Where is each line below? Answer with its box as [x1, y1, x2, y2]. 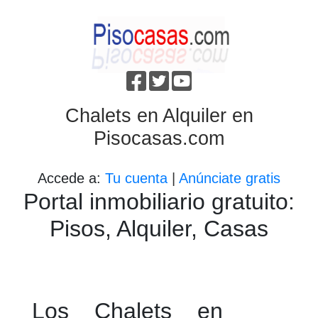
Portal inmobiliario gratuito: [23, 189, 295, 214]
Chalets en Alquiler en [65, 104, 253, 126]
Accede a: [38, 170, 105, 186]
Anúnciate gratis [179, 170, 280, 186]
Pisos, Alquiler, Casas [50, 216, 268, 241]
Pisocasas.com [94, 127, 224, 149]
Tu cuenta [105, 170, 168, 186]
